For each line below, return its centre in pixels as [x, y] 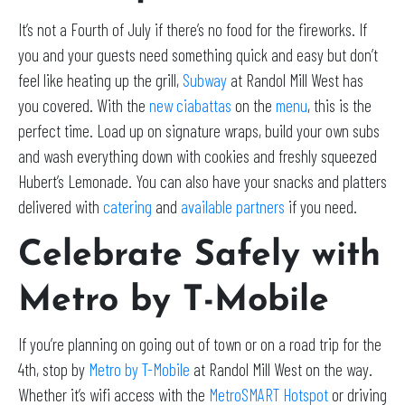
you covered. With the [84, 105]
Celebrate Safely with [199, 256]
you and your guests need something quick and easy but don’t [198, 54]
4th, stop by [53, 369]
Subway [205, 80]
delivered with [61, 206]
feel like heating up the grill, [100, 80]
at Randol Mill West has [295, 80]
